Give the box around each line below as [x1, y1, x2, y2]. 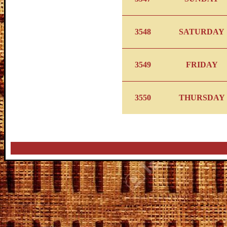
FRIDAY [185, 60, 218, 69]
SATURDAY [179, 27, 224, 36]
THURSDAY [178, 93, 225, 102]
